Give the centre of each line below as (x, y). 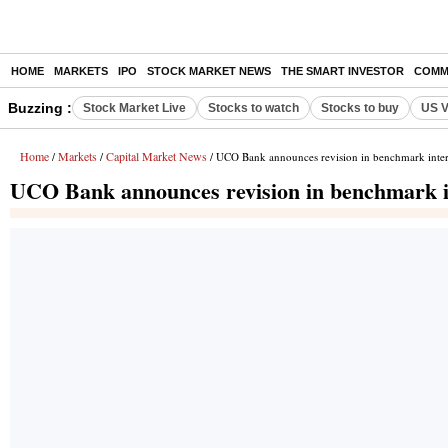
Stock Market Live (134, 108)
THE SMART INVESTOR (342, 71)
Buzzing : (40, 108)
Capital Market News (156, 156)
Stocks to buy (360, 108)
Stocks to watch (253, 108)
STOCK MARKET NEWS (209, 71)
